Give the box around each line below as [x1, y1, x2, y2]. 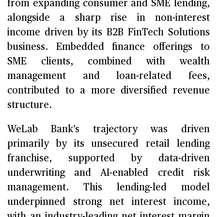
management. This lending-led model [7, 182, 210, 192]
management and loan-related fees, [7, 71, 210, 81]
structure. [7, 100, 52, 110]
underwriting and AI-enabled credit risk [7, 168, 210, 178]
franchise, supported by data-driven [7, 153, 210, 163]
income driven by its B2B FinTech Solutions [7, 27, 210, 37]
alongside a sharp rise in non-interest [7, 13, 210, 23]
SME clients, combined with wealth [7, 56, 210, 66]
